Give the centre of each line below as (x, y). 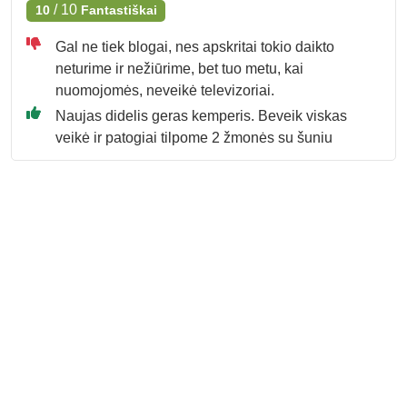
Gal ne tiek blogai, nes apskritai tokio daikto (195, 47)
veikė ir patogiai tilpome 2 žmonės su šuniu (194, 138)
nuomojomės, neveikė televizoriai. (165, 91)
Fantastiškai (119, 10)
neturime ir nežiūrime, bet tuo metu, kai (179, 69)
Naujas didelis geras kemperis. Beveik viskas (201, 116)
